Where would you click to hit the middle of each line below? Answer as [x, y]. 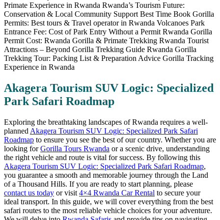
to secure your [178, 192]
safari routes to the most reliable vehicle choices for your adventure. [108, 210]
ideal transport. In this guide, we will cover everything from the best [109, 201]
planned [17, 131]
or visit [67, 192]
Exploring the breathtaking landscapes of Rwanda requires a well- [106, 122]
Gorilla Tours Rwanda [75, 148]
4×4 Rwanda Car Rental [117, 192]
